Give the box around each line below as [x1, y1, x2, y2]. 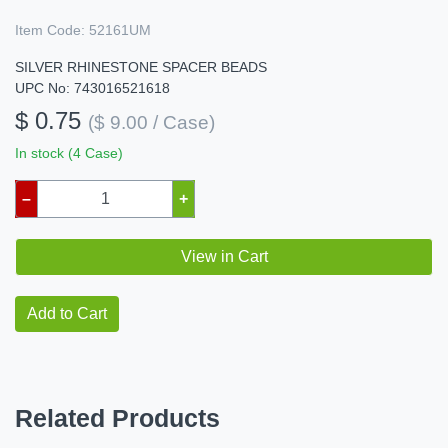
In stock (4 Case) [15, 145, 123, 162]
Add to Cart [27, 305, 107, 323]
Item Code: [15, 22, 85, 39]
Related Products [15, 404, 220, 433]
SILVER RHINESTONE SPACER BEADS [15, 59, 267, 76]
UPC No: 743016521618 [15, 80, 170, 97]
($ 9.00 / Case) [88, 112, 215, 134]
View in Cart [180, 248, 268, 266]
